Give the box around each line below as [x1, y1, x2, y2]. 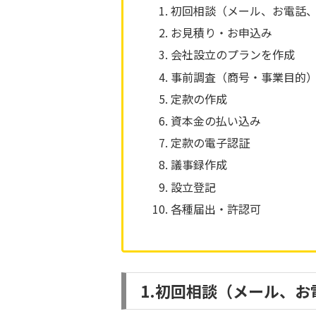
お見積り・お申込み [171, 24, 273, 42]
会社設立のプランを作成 [171, 46, 296, 63]
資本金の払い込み [171, 112, 262, 130]
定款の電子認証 [171, 134, 250, 152]
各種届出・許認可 [171, 200, 262, 217]
